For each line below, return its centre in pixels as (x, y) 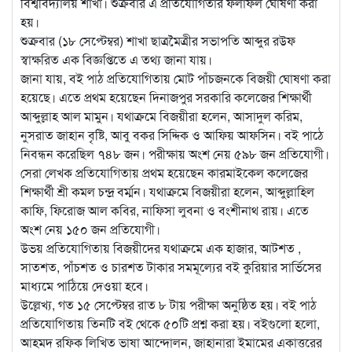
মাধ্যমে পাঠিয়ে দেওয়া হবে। (84, 286)
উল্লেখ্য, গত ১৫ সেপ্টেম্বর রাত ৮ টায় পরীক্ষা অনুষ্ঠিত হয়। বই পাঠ (169, 305)
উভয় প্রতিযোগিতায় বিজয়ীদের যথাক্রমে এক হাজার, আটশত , (161, 248)
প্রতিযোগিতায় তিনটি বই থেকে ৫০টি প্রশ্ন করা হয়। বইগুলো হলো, (170, 324)
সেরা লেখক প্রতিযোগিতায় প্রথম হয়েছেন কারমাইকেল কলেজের (164, 173)
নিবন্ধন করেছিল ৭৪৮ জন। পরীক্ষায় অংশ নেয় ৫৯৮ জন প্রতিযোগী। (175, 154)
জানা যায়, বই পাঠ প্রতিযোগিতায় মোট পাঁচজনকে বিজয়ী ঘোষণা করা (176, 79)
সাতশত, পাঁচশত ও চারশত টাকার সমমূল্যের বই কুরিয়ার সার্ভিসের (171, 267)
